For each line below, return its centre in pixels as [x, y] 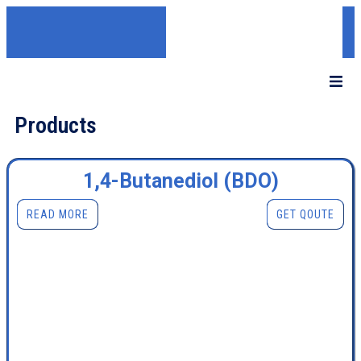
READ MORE [58, 215]
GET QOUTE [305, 215]
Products [56, 126]
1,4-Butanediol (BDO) [180, 181]
